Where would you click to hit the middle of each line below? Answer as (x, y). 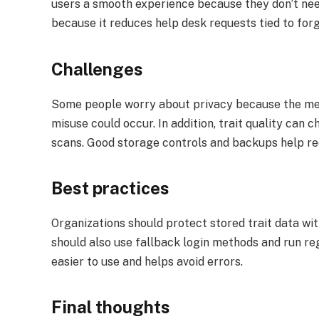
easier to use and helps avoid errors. (147, 261)
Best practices (110, 188)
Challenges (97, 69)
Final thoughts (111, 307)
